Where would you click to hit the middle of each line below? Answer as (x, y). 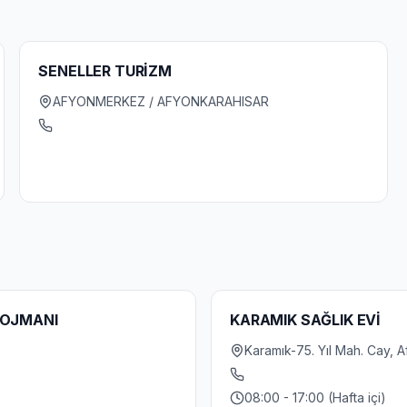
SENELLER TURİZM (105, 71)
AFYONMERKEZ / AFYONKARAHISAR (161, 101)
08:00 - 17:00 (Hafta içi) (315, 397)
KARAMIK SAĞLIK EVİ (306, 320)
